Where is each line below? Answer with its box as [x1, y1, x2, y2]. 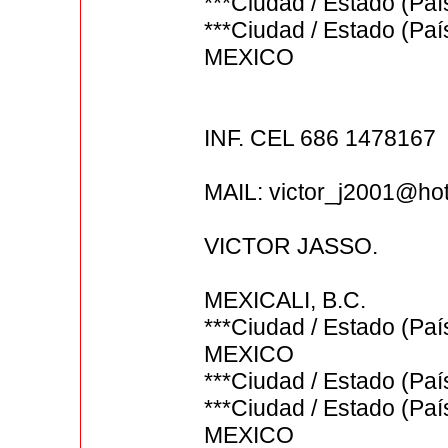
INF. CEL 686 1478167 [204, 125, 437, 152]
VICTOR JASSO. [204, 233, 379, 260]
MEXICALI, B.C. [204, 287, 367, 314]
